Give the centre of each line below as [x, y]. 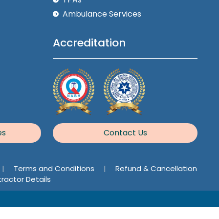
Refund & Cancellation [156, 168]
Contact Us [125, 132]
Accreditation [89, 43]
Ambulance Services [102, 14]
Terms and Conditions [55, 168]
